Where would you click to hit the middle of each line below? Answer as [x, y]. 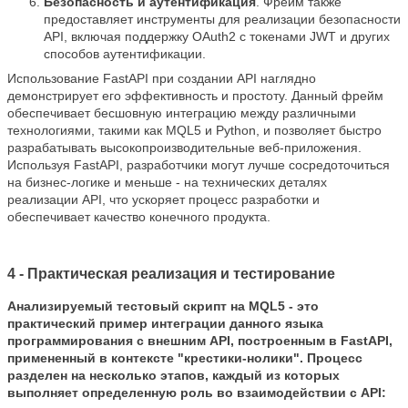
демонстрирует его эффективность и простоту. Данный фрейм [195, 96]
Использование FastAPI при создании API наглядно [162, 79]
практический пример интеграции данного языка [165, 324]
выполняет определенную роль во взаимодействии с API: [197, 393]
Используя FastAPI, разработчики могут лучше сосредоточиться [199, 165]
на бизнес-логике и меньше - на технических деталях [167, 183]
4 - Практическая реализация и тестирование [171, 274]
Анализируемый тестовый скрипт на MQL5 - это [163, 306]
